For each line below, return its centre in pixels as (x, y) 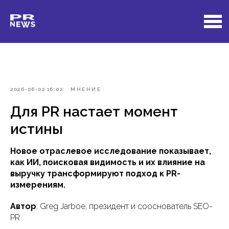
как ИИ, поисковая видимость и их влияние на (108, 162)
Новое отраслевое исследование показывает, (111, 151)
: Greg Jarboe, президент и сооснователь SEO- (124, 206)
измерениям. (38, 185)
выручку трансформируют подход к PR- (95, 174)
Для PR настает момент (94, 112)
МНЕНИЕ (86, 89)
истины (37, 129)
